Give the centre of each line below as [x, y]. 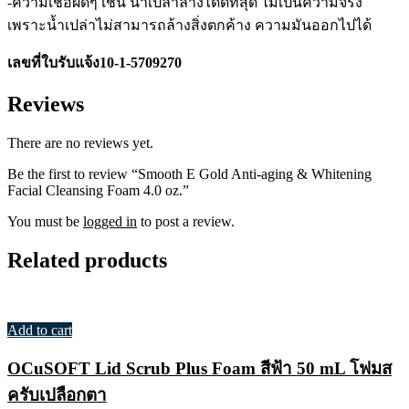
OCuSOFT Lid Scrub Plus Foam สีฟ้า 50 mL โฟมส [199, 369]
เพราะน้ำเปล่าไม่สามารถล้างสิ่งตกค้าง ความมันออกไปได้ [189, 25]
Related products [87, 260]
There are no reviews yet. [80, 142]
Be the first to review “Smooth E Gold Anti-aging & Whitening [189, 173]
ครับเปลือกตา [57, 395]
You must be [45, 221]
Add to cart [40, 330]
